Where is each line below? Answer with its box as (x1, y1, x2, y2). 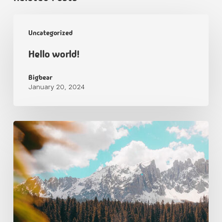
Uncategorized (28, 28, 73, 37)
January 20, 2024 (28, 82, 85, 91)
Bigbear (28, 72, 53, 82)
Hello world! (28, 47, 80, 60)
